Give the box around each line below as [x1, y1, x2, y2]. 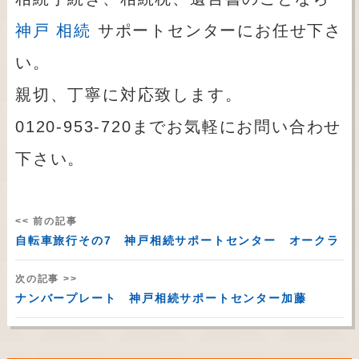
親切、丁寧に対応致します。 [14, 86, 243, 104]
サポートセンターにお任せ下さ [91, 22, 342, 40]
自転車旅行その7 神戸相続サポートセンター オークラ [14, 234, 340, 248]
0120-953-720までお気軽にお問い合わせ [14, 118, 342, 136]
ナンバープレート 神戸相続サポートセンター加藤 [14, 292, 307, 305]
